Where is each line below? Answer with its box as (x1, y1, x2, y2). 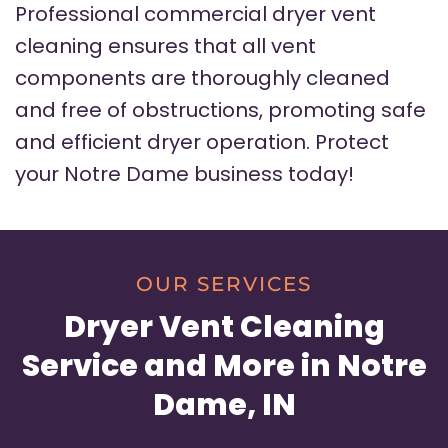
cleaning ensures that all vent (15, 32, 316, 61)
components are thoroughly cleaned (15, 64, 390, 93)
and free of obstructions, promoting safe (15, 96, 426, 125)
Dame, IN (152, 384, 296, 427)
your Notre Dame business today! (15, 160, 354, 189)
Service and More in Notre (21, 345, 427, 388)
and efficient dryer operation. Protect (15, 128, 389, 157)
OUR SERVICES (136, 272, 312, 297)
